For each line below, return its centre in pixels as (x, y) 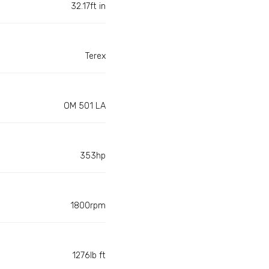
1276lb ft (89, 256)
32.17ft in (88, 7)
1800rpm (88, 206)
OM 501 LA (85, 106)
